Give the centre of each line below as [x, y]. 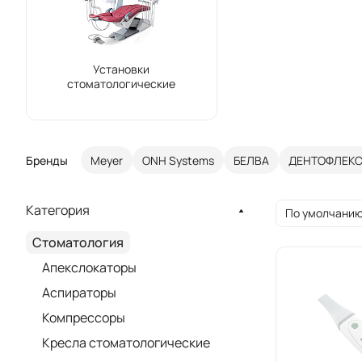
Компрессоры [84, 318]
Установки [122, 69]
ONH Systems [178, 160]
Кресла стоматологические [126, 343]
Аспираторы [79, 293]
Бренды [47, 160]
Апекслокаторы [89, 267]
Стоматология [78, 242]
